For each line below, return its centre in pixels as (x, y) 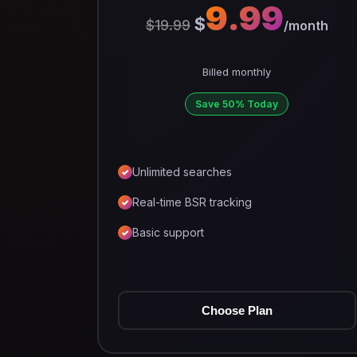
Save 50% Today (237, 104)
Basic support (168, 232)
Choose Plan (237, 310)
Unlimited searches (182, 172)
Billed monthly (237, 72)
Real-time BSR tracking (192, 202)
